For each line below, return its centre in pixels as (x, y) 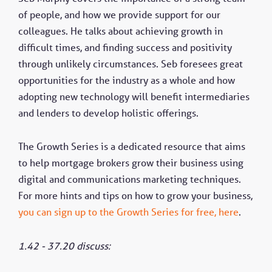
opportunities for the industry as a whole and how (127, 80)
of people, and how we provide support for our (119, 14)
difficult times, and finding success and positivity (125, 47)
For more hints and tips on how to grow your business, (135, 196)
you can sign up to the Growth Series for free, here (128, 212)
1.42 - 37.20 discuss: (64, 246)
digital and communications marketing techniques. (130, 179)
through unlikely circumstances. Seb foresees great (131, 63)
